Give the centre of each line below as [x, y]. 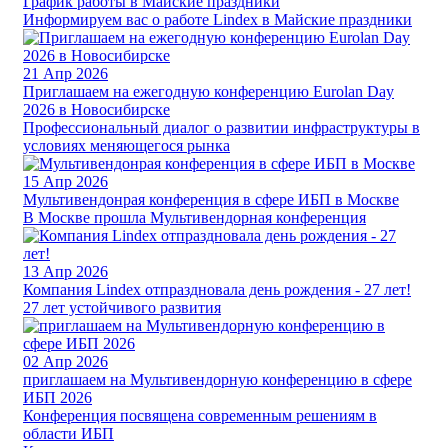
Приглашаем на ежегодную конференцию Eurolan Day [208, 91]
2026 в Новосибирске [96, 109]
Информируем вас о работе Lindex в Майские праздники [217, 19]
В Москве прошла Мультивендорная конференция [194, 217]
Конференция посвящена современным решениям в [200, 415]
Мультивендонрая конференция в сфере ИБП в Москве [211, 199]
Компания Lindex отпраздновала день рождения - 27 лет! [217, 289]
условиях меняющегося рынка [126, 145]
